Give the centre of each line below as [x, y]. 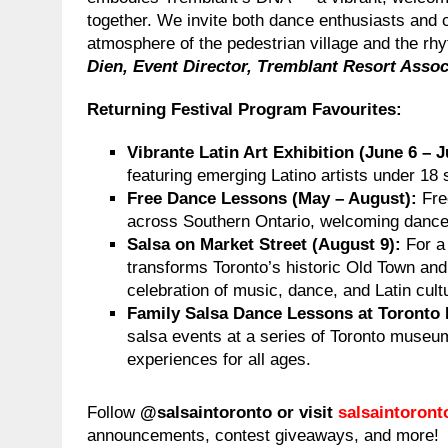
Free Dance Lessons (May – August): [274, 198]
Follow [113, 412]
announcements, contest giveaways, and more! [263, 435]
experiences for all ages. [219, 359]
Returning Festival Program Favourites [241, 109]
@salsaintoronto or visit [239, 412]
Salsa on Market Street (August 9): [266, 244]
